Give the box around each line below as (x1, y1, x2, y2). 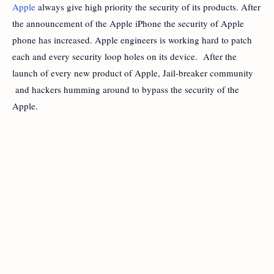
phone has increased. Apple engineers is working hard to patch (12, 33, 252, 46)
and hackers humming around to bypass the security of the (12, 83, 239, 95)
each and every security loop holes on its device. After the (12, 50, 237, 62)
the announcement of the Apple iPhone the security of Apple (12, 17, 244, 29)
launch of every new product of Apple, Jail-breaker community (12, 66, 253, 79)
